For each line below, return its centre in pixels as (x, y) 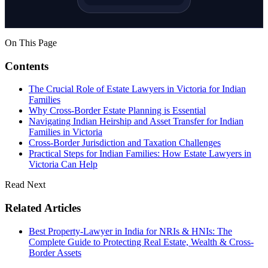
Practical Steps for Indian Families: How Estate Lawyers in (140, 154)
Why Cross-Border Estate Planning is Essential (117, 111)
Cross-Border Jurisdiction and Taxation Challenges (125, 143)
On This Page (31, 42)
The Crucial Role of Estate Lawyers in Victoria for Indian (137, 89)
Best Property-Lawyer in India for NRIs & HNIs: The (130, 231)
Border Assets (55, 252)
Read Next (25, 185)
